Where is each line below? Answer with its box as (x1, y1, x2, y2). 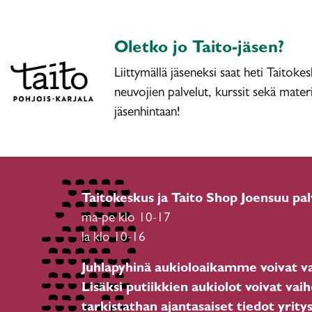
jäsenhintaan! (114, 107, 181, 120)
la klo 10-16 (81, 232, 146, 245)
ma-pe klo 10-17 (81, 212, 171, 226)
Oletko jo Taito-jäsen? (114, 41, 285, 58)
